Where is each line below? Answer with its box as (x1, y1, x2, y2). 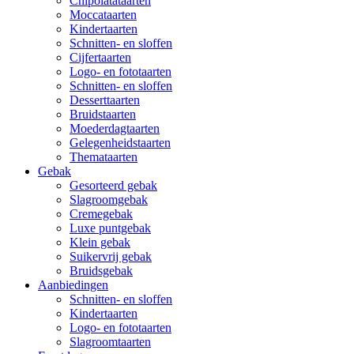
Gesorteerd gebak (70, 178, 157, 192)
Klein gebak (70, 235, 130, 249)
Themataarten (70, 149, 137, 164)
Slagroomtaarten (70, 334, 151, 348)
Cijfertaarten (70, 50, 131, 64)
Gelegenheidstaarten (70, 135, 171, 149)
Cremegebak (70, 206, 133, 220)
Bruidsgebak (70, 263, 133, 277)
